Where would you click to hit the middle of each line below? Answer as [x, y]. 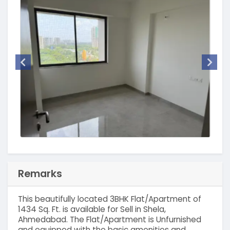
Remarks [40, 173]
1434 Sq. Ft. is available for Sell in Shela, [92, 209]
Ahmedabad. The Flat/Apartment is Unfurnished [109, 220]
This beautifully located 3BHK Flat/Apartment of [109, 199]
